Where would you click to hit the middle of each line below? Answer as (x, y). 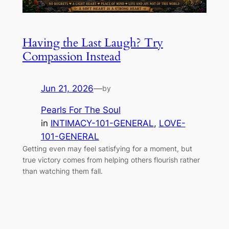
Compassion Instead (71, 56)
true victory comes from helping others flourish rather (111, 160)
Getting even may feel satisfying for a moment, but (107, 149)
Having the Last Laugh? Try (93, 42)
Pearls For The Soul (81, 110)
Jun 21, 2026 (67, 88)
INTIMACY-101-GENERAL (102, 123)
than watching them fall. (62, 171)
